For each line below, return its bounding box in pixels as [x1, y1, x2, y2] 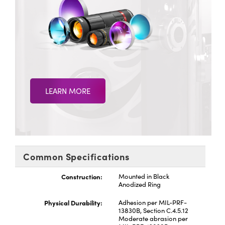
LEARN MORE [45, 86, 90, 96]
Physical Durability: [44, 197, 102, 207]
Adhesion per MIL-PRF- [118, 197, 187, 207]
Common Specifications [23, 150, 130, 163]
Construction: [61, 171, 102, 181]
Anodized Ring [118, 179, 161, 189]
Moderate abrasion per [118, 213, 188, 223]
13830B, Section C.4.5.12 [118, 205, 188, 215]
